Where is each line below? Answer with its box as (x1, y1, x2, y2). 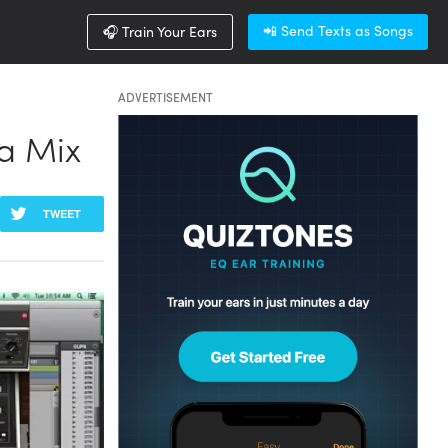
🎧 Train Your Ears (103, 21, 217, 41)
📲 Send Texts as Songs (263, 20, 413, 40)
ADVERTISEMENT (118, 88, 213, 105)
